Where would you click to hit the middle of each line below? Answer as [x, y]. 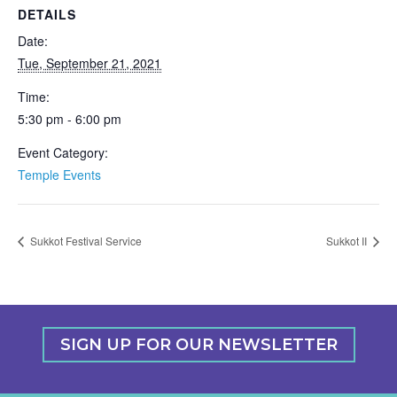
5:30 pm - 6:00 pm [70, 119]
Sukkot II [348, 241]
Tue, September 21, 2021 [90, 63]
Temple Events [59, 175]
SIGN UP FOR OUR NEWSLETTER [198, 345]
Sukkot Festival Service [85, 241]
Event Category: [63, 152]
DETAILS [47, 14]
